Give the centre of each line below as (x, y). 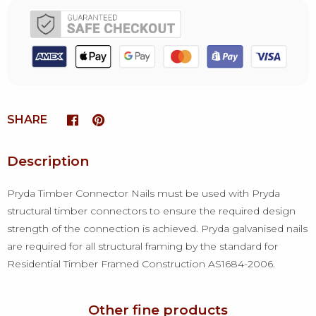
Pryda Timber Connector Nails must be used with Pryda (144, 194)
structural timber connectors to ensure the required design (151, 211)
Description (48, 162)
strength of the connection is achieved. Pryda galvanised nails (157, 229)
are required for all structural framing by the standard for (142, 247)
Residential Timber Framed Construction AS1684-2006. (141, 264)
